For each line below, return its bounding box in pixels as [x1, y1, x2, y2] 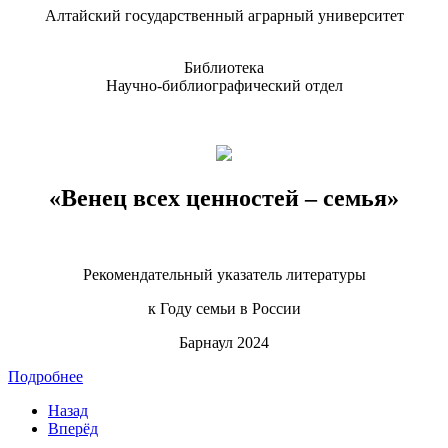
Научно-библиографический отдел [105, 76, 343, 94]
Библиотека [184, 58, 264, 76]
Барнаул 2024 [179, 333, 269, 351]
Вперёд [48, 419, 98, 437]
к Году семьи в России [147, 299, 301, 317]
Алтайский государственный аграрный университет [44, 6, 404, 24]
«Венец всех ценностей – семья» [49, 184, 399, 211]
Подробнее [8, 367, 83, 385]
